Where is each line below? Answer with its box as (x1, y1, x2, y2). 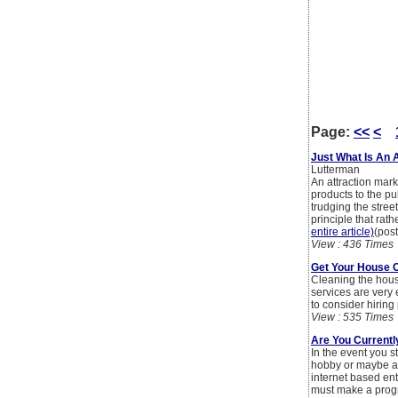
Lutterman (311, 163, 360, 177)
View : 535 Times (311, 311, 394, 324)
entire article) (311, 226, 374, 239)
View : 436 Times (311, 238, 394, 251)
